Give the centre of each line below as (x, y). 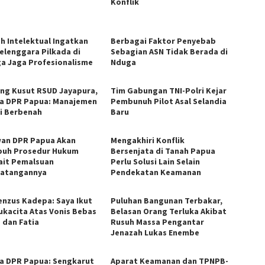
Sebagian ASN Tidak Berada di (169, 51)
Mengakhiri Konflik (148, 140)
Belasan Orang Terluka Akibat (169, 211)
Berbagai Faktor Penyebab (164, 41)
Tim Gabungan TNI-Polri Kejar (169, 90)
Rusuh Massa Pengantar (158, 222)
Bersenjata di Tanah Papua (163, 151)
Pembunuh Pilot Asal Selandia (169, 101)
